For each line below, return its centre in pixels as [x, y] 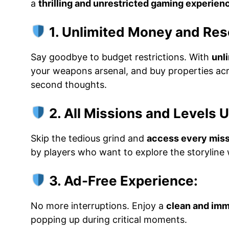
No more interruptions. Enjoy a [98, 205]
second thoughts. [69, 84]
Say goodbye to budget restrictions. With [121, 57]
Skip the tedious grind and [89, 138]
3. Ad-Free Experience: [122, 180]
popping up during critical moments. [109, 219]
